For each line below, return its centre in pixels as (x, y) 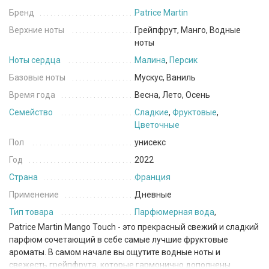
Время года (32, 95)
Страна (23, 177)
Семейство (31, 113)
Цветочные (157, 125)
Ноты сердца (35, 60)
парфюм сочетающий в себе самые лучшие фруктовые (119, 240)
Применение (34, 195)
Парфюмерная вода (174, 212)
